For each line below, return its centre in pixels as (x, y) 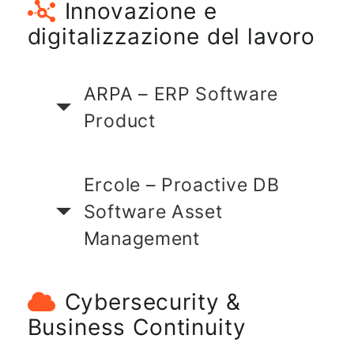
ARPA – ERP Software (181, 94)
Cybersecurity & (153, 301)
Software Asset (153, 211)
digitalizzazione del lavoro (171, 36)
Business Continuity (137, 327)
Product (119, 121)
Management (141, 238)
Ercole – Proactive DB (181, 185)
